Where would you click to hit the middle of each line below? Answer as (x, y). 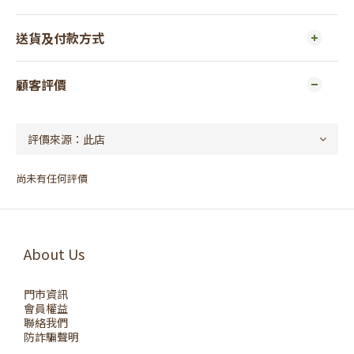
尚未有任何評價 (52, 178)
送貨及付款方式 (60, 38)
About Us (54, 254)
